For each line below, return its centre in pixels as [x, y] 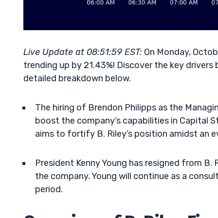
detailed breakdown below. [77, 78]
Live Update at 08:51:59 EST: [83, 52]
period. [49, 189]
